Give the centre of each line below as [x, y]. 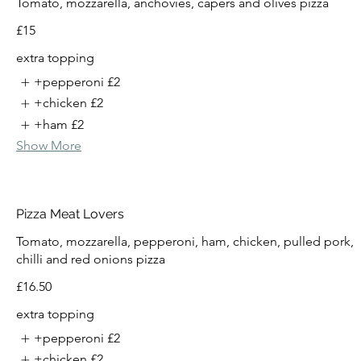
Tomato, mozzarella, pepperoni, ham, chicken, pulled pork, [185, 242]
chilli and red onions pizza [91, 259]
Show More [49, 146]
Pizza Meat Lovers [70, 214]
